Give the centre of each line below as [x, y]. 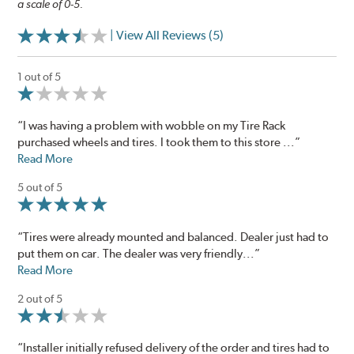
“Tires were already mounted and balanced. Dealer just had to [173, 237]
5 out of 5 [40, 188]
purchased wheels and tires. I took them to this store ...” [159, 143]
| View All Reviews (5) [167, 36]
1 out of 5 [40, 77]
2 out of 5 [40, 298]
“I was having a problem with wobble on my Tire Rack [152, 126]
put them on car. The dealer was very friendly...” [139, 253]
